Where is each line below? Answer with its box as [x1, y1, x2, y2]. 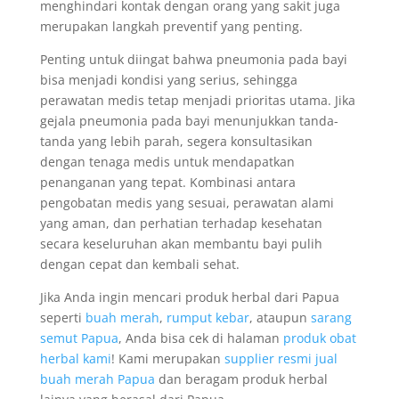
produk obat [282, 330, 356, 346]
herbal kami [39, 350, 111, 367]
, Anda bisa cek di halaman [118, 330, 283, 346]
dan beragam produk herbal [154, 370, 328, 387]
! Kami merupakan [110, 350, 224, 367]
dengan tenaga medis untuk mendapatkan [39, 153, 295, 170]
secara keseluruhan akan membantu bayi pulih [39, 235, 322, 252]
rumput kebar [166, 309, 249, 326]
